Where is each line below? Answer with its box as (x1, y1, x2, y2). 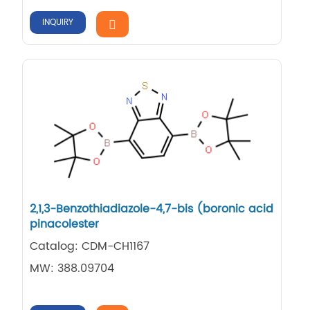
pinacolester (30, 215, 100, 233)
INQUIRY (42, 16, 74, 30)
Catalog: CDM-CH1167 (30, 237, 150, 255)
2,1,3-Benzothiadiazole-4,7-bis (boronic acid (30, 199, 274, 218)
